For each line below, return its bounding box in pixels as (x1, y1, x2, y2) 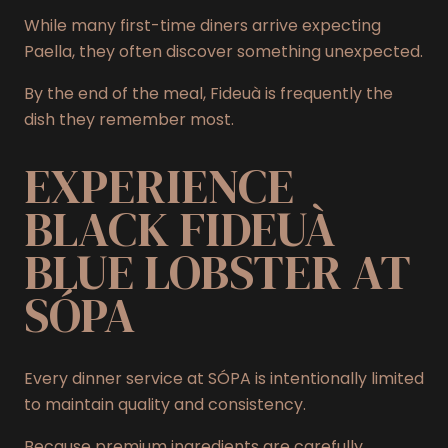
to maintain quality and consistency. (24, 392, 306, 416)
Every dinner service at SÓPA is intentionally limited (24, 366, 424, 390)
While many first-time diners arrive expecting (24, 14, 381, 38)
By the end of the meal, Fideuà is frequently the (24, 82, 393, 106)
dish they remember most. (24, 108, 234, 132)
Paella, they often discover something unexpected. (24, 40, 423, 64)
